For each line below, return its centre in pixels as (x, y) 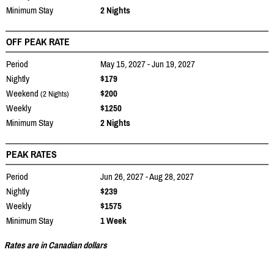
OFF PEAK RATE (38, 41)
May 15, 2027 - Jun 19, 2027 (148, 64)
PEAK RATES (31, 154)
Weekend (23, 93)
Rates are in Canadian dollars (56, 245)
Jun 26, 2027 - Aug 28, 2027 (147, 176)
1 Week (113, 220)
